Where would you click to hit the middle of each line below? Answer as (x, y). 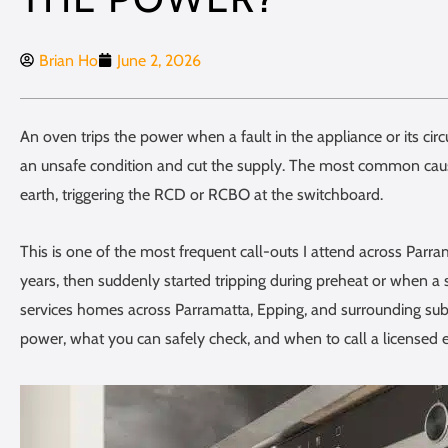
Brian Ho (68, 60)
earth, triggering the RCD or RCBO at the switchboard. (201, 194)
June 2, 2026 (159, 60)
